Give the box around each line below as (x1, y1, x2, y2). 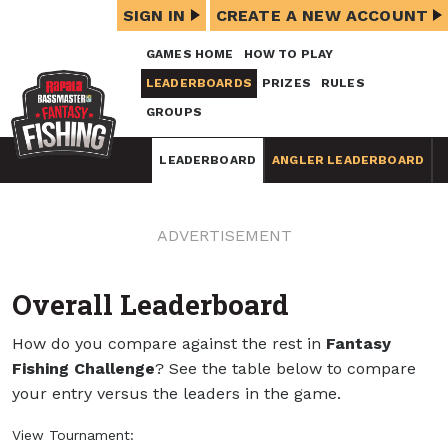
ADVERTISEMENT (156, 226, 292, 245)
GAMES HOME (146, 47, 234, 61)
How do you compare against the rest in (12, 334, 326, 353)
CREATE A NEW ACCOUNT (215, 6, 428, 25)
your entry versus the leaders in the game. (12, 384, 341, 403)
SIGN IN (122, 6, 186, 25)
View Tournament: (12, 427, 134, 443)
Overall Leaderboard (12, 286, 289, 323)
